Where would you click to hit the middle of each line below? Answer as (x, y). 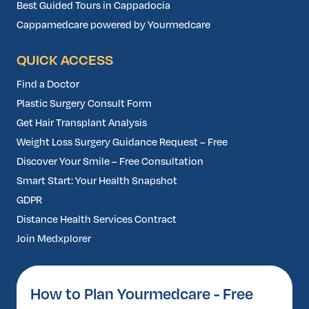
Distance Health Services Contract (97, 220)
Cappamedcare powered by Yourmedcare (113, 25)
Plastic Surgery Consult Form (84, 104)
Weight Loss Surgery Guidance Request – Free (122, 142)
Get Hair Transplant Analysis (82, 123)
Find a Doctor (48, 84)
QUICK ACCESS (65, 60)
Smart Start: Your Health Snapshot (97, 181)
